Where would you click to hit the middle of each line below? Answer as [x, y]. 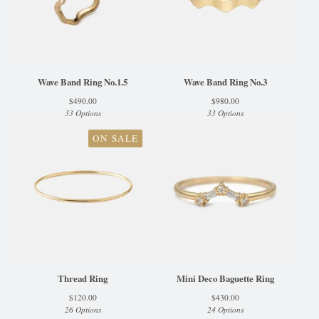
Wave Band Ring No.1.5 [83, 82]
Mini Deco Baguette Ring [225, 278]
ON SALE [115, 138]
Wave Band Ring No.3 [225, 82]
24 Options [225, 309]
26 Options [83, 309]
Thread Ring [83, 278]
